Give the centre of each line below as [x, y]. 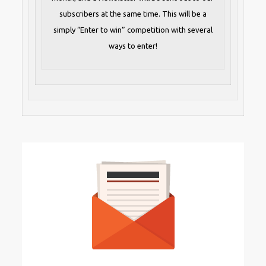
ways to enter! [133, 46]
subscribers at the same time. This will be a [133, 14]
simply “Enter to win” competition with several [133, 30]
